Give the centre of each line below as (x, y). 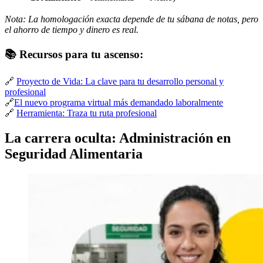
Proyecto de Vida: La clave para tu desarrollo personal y (120, 81)
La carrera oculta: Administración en (118, 138)
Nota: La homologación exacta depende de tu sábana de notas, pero (131, 19)
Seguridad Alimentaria (74, 154)
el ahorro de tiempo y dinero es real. (72, 30)
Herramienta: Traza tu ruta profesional (87, 113)
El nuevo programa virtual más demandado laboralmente (119, 102)
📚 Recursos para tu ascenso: (74, 55)
